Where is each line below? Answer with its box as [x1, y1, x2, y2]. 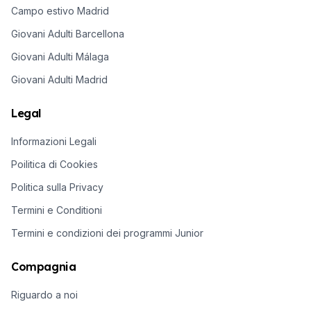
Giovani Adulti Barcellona [11, 27, 124, 40]
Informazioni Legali [11, 135, 96, 147]
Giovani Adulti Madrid [11, 73, 108, 85]
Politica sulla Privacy [11, 180, 103, 193]
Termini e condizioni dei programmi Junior [11, 226, 203, 239]
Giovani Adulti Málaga [11, 50, 109, 62]
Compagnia [11, 259, 76, 274]
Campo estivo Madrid [11, 4, 109, 17]
